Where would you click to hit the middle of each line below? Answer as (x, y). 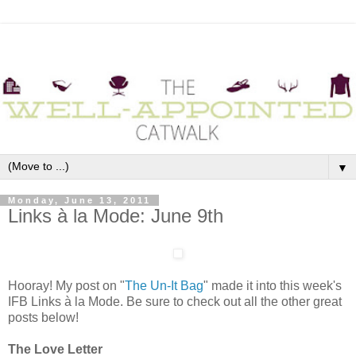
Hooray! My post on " (66, 285)
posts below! (43, 317)
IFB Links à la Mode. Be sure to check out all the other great (175, 301)
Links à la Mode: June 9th (116, 216)
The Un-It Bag (164, 285)
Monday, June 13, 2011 (79, 201)
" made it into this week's (273, 285)
